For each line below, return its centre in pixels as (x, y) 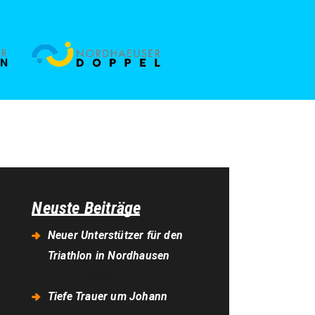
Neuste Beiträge (86, 208)
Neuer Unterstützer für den (115, 236)
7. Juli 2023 (83, 276)
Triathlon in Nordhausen (109, 256)
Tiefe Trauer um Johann (108, 297)
